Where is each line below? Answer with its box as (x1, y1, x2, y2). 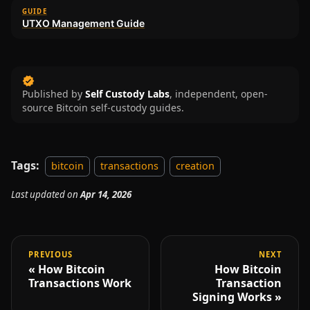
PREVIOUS (28, 248, 73, 259)
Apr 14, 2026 (80, 188, 131, 201)
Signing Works (192, 289, 272, 304)
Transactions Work (28, 275, 131, 291)
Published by (22, 86, 82, 100)
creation (175, 158, 215, 172)
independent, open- (175, 86, 268, 100)
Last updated (11, 188, 65, 201)
